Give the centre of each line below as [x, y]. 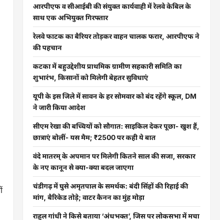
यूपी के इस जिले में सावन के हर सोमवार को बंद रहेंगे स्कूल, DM [114, 96]
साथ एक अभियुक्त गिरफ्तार [70, 17]
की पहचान [47, 47]
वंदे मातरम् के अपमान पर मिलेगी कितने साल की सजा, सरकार [114, 156]
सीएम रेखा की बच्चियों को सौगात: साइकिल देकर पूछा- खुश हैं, [116, 126]
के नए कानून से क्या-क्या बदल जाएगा [83, 167]
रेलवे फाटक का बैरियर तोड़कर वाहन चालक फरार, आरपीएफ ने [116, 36]
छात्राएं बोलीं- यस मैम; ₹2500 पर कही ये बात [94, 137]
